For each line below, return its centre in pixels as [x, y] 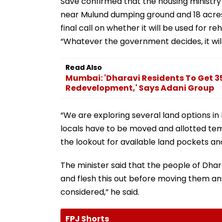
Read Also [84, 67]
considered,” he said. [100, 192]
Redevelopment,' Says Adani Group [140, 88]
